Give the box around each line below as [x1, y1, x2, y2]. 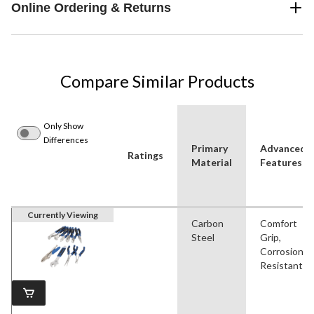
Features [260, 156, 302, 168]
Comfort [260, 217, 297, 229]
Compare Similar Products [60, 70, 254, 91]
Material [191, 156, 232, 168]
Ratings [128, 149, 163, 161]
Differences [43, 134, 88, 145]
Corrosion [260, 245, 303, 257]
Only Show [43, 120, 83, 131]
